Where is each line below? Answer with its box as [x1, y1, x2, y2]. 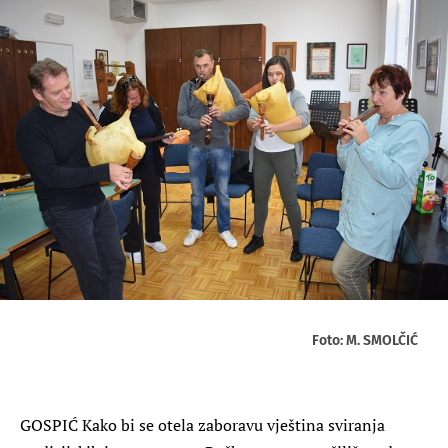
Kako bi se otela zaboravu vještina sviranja [78, 413, 385, 436]
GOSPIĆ [20, 413, 78, 436]
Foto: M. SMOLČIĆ [312, 331, 418, 349]
